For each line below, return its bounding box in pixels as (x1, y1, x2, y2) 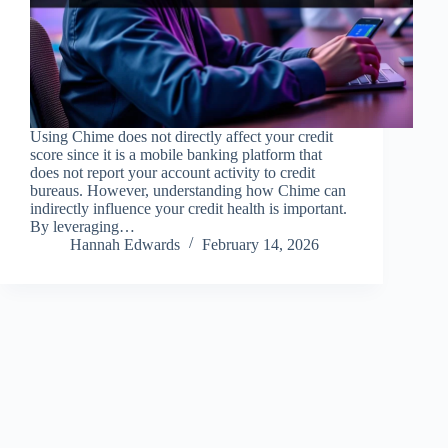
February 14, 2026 (202, 235, 319, 253)
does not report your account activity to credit (30, 163, 315, 181)
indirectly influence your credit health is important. (30, 199, 347, 217)
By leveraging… (30, 217, 135, 235)
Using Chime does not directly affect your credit (30, 127, 333, 145)
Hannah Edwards (70, 235, 180, 253)
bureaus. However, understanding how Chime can (30, 181, 346, 199)
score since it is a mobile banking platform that (30, 145, 322, 163)
